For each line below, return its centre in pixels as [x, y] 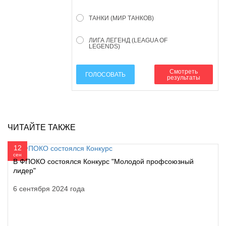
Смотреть [184, 71]
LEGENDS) [104, 47]
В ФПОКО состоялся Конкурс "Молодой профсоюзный [103, 161]
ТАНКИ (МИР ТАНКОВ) [121, 18]
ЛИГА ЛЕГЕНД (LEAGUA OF [128, 41]
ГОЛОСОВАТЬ [105, 75]
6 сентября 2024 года [49, 188]
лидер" [24, 170]
